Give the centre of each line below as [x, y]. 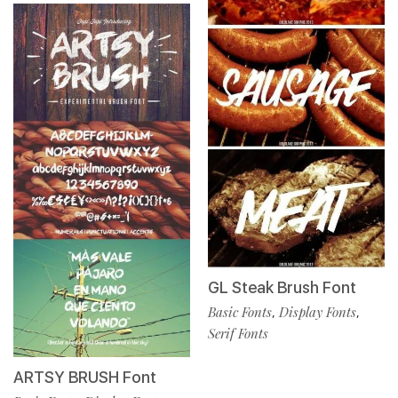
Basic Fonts [240, 311]
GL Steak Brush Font [282, 287]
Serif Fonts [238, 333]
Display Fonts [318, 311]
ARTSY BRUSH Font [85, 377]
